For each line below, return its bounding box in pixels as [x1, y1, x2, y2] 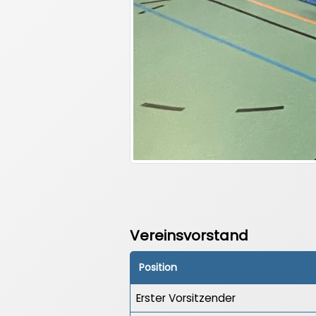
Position [139, 260, 177, 275]
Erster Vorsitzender [136, 291, 236, 306]
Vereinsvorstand [130, 226, 248, 246]
